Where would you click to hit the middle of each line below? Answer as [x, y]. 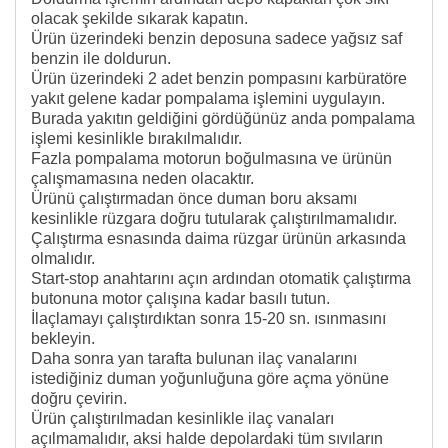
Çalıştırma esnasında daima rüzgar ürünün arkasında [218, 238]
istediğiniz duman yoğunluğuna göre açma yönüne [210, 378]
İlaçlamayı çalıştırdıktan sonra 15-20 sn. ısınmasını [208, 318]
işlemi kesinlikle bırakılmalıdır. [136, 138]
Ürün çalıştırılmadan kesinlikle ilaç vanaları [182, 418]
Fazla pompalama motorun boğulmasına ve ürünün [211, 158]
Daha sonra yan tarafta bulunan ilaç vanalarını [194, 358]
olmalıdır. [63, 258]
